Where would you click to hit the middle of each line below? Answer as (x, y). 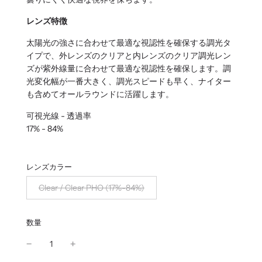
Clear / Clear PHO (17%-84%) (92, 188)
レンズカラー (49, 167)
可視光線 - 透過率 (59, 116)
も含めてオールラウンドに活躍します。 (100, 94)
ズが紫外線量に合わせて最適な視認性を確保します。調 (129, 68)
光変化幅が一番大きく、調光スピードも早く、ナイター (129, 81)
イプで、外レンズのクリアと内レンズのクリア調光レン (129, 56)
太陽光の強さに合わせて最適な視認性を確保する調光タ (129, 43)
